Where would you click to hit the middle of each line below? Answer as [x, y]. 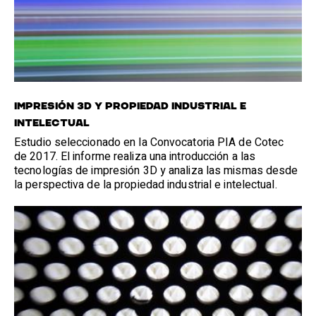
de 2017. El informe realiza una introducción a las [135, 156]
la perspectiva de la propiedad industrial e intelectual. [146, 184]
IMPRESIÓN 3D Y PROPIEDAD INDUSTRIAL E [130, 106]
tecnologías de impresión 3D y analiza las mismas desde [156, 170]
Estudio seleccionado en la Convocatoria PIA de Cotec [149, 142]
